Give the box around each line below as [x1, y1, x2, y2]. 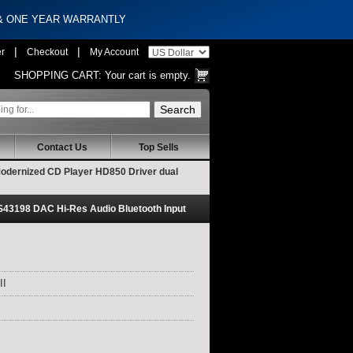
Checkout [27, 46, 68, 58]
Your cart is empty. [102, 69, 191, 81]
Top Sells [138, 142, 179, 154]
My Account [90, 46, 139, 58]
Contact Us [37, 142, 87, 154]
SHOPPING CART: [14, 69, 102, 81]
